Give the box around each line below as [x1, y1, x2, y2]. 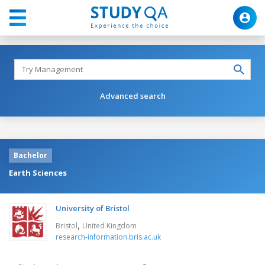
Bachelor [14, 150, 47, 160]
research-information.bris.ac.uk [56, 231, 161, 242]
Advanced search [99, 90, 166, 101]
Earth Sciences [9, 167, 67, 178]
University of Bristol [56, 202, 130, 214]
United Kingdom [82, 220, 137, 231]
